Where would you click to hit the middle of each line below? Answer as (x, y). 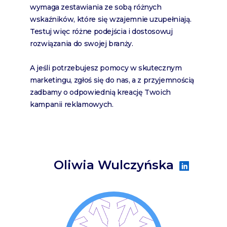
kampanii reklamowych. (72, 104)
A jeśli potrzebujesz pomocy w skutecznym (106, 68)
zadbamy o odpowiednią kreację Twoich (101, 92)
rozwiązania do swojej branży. (82, 43)
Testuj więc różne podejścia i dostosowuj (101, 31)
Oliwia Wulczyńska (113, 165)
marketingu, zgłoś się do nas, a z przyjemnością (112, 80)
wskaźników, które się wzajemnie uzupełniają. (111, 19)
